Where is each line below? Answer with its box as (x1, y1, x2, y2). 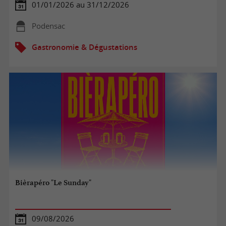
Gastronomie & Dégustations (31, 42, 137, 52)
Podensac (31, 21, 65, 31)
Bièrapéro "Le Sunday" (15, 178, 92, 188)
